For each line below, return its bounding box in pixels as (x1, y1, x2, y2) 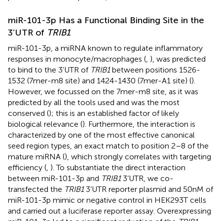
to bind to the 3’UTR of (8, 65, 90, 74)
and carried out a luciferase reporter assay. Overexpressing (8, 206, 211, 216)
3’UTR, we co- (121, 173, 174, 183)
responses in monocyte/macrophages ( (8, 54, 146, 64)
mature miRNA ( (8, 151, 65, 161)
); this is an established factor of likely (49, 108, 179, 118)
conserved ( (8, 108, 49, 118)
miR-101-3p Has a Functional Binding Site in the (8, 14, 204, 26)
